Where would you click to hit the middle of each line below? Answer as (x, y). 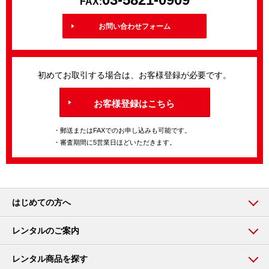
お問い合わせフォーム (134, 27)
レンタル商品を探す (50, 259)
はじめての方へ (41, 203)
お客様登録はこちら (134, 104)
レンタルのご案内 (46, 231)
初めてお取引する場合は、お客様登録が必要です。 (134, 75)
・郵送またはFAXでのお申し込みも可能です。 (122, 131)
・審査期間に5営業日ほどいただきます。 (115, 143)
